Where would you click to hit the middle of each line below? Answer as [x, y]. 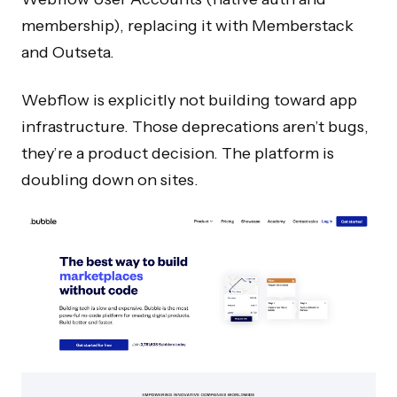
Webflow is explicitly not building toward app [189, 100]
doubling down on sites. [110, 180]
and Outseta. [68, 52]
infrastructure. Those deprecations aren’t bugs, [195, 127]
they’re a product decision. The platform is [178, 153]
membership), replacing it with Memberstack [187, 26]
